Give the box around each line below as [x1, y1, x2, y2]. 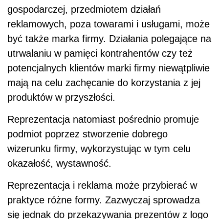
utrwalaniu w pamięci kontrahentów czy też [7, 48, 193, 59]
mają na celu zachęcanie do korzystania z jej [7, 77, 200, 88]
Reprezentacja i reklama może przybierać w [7, 180, 197, 191]
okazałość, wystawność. [7, 158, 111, 169]
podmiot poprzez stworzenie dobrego [7, 129, 168, 140]
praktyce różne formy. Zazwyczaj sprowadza [7, 195, 200, 206]
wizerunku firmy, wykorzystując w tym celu [7, 143, 191, 154]
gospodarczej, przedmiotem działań [7, 4, 161, 15]
